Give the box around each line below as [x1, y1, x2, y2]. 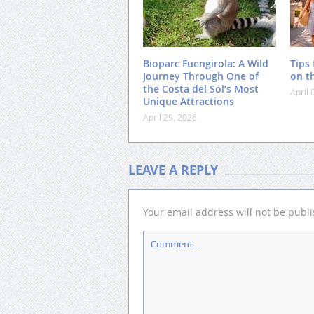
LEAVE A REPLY [128, 161, 218, 179]
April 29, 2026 [143, 111, 197, 123]
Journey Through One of [143, 69, 259, 83]
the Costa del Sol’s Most [143, 82, 259, 96]
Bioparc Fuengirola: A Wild [143, 57, 268, 71]
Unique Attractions [143, 95, 234, 109]
